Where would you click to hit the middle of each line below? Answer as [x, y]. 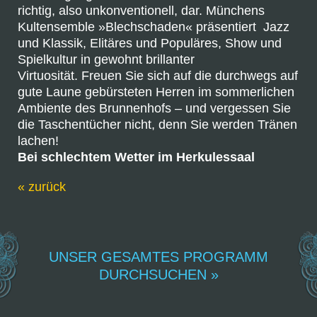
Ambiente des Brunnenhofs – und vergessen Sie [154, 108]
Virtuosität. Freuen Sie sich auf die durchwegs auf [158, 76]
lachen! [38, 141]
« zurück [42, 187]
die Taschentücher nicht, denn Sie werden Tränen [157, 125]
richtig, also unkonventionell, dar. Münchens [141, 11]
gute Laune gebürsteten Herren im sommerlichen [156, 92]
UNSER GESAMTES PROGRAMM [158, 257]
